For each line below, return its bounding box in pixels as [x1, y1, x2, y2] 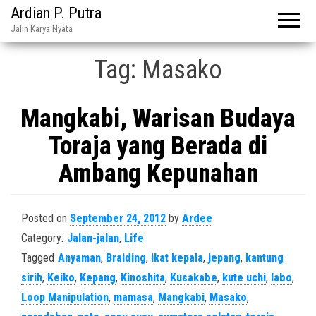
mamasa [114, 291, 153, 304]
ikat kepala [151, 251, 203, 265]
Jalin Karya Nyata [11, 23, 73, 34]
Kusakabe [170, 271, 217, 284]
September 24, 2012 [70, 212, 166, 225]
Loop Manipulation [21, 291, 109, 304]
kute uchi [222, 271, 266, 284]
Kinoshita [121, 271, 165, 284]
